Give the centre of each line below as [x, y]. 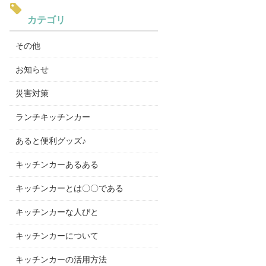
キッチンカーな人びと [57, 212]
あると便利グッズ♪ [51, 141]
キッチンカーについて [57, 236]
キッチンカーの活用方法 [61, 259]
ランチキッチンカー [53, 117]
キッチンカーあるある [57, 164]
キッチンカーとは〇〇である [69, 188]
